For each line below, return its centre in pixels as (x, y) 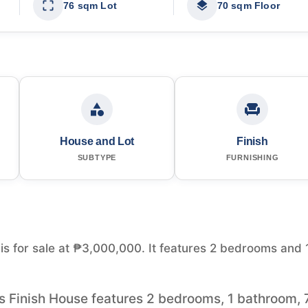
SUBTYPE (97, 157)
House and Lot (97, 141)
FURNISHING (252, 157)
